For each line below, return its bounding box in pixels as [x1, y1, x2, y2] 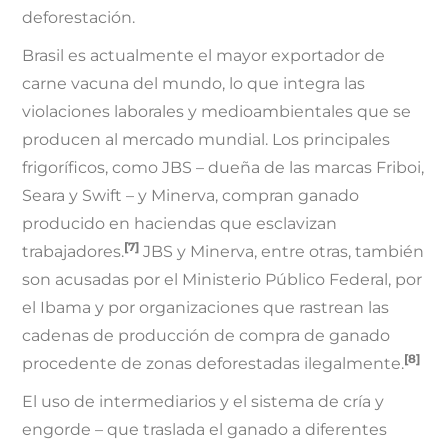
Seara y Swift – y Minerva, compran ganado [22, 186, 360, 206]
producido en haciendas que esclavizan [22, 214, 338, 234]
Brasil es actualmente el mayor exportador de [22, 46, 386, 66]
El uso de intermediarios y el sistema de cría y [22, 392, 385, 412]
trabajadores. [22, 242, 125, 262]
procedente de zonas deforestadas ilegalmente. [22, 354, 405, 374]
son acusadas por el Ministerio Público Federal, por [22, 270, 423, 290]
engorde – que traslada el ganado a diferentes [22, 420, 388, 440]
